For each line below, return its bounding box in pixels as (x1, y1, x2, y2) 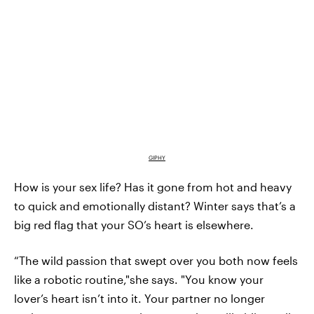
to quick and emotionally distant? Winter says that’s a (14, 198, 296, 212)
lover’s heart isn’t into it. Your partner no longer (14, 291, 265, 305)
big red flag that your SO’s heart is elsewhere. (14, 217, 254, 231)
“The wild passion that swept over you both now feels (14, 253, 298, 267)
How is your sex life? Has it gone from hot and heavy (14, 179, 292, 193)
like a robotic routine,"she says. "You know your (14, 272, 264, 286)
